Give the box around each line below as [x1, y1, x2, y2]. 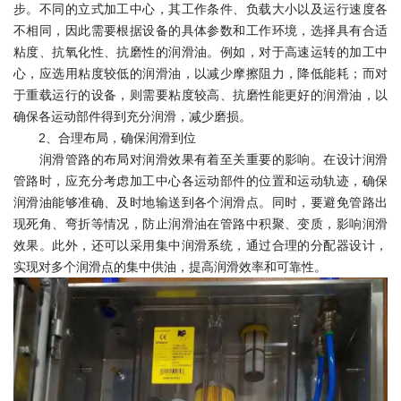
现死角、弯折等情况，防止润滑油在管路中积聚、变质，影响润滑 [13, 217, 388, 231]
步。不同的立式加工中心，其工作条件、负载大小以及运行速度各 [13, 2, 388, 16]
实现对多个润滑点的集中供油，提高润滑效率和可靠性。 [13, 260, 327, 274]
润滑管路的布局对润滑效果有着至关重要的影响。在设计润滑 [13, 152, 388, 166]
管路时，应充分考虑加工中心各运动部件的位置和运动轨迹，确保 [13, 174, 388, 188]
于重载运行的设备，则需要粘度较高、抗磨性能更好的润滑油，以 [13, 88, 388, 102]
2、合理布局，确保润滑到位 [13, 131, 196, 145]
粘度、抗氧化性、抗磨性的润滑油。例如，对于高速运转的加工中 [13, 45, 388, 59]
